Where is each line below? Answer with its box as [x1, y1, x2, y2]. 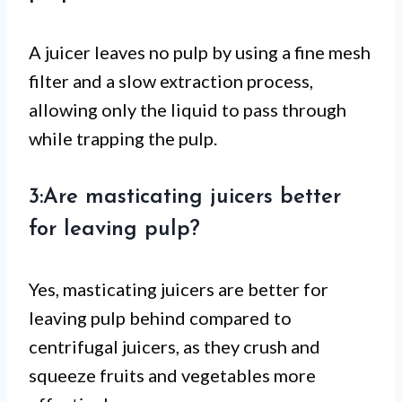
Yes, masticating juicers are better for [29, 278, 328, 301]
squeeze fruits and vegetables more [29, 364, 316, 387]
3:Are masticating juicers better [29, 187, 341, 209]
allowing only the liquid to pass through [29, 99, 346, 121]
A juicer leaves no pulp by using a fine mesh [29, 41, 371, 64]
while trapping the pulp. [29, 127, 217, 150]
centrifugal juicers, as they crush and [29, 336, 320, 358]
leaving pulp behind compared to [29, 307, 292, 329]
